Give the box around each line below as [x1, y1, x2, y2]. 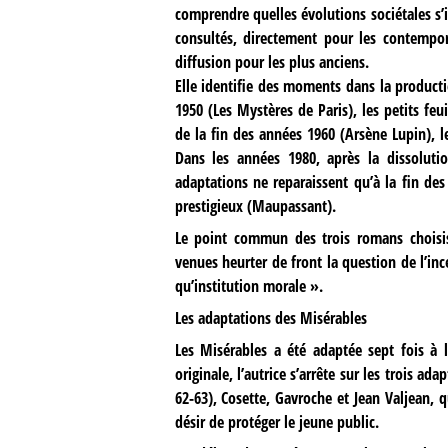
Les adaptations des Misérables [174, 307, 367, 330]
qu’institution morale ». [174, 275, 323, 298]
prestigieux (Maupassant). [174, 194, 336, 217]
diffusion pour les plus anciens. [174, 50, 369, 73]
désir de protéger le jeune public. [174, 411, 379, 434]
